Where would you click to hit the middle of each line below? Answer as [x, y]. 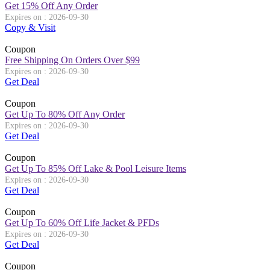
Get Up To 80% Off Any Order [65, 114]
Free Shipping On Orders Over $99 [72, 60]
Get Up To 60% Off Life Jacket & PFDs [82, 222]
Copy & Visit [30, 27]
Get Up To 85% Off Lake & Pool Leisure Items [96, 168]
